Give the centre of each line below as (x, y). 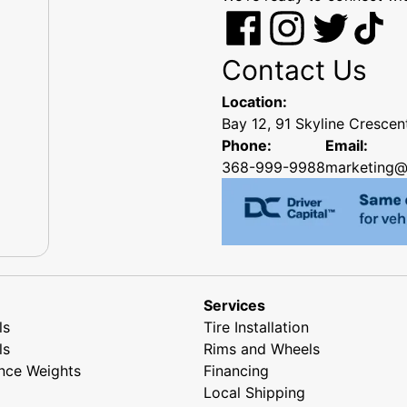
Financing (236, 370)
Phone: (247, 145)
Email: (347, 145)
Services (234, 305)
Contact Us (294, 69)
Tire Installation (256, 327)
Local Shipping (254, 392)
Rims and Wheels (262, 348)
